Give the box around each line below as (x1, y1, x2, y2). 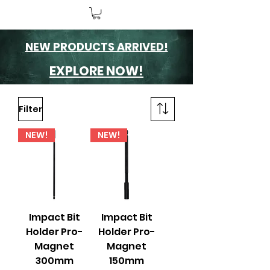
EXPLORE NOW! (49, 62, 143, 80)
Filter (19, 102, 42, 115)
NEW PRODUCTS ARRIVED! (25, 39, 168, 55)
